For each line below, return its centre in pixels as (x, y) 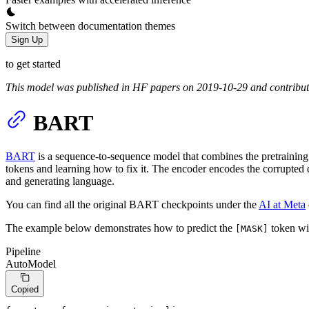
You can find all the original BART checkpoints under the (132, 205)
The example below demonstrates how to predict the (120, 228)
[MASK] (252, 229)
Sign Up (27, 39)
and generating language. (60, 181)
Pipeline (23, 252)
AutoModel (31, 264)
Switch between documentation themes (90, 26)
